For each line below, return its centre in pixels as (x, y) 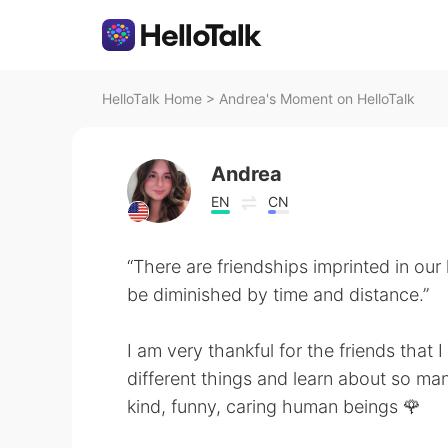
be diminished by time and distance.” (278, 294)
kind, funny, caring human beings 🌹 (274, 406)
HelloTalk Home (152, 98)
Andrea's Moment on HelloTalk (317, 98)
